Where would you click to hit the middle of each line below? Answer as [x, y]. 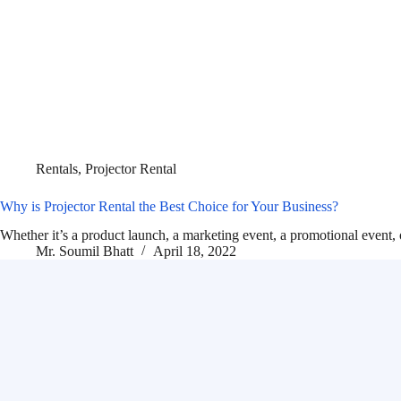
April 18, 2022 [195, 252]
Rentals [57, 168]
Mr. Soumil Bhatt [85, 252]
